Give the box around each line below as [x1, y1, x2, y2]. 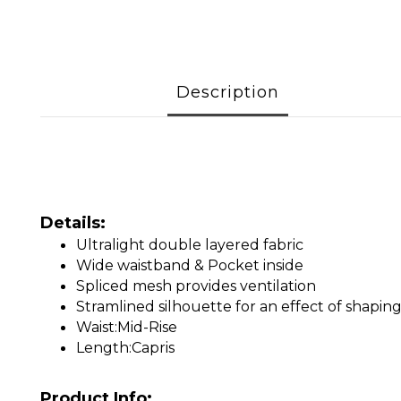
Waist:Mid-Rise [76, 319, 177, 336]
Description [175, 82, 279, 102]
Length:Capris [76, 339, 178, 356]
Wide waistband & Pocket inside [76, 257, 307, 274]
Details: [40, 213, 106, 233]
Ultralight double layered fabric [76, 236, 307, 253]
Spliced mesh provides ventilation [76, 277, 323, 294]
